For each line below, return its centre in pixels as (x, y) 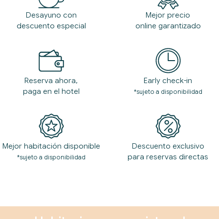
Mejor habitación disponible (51, 146)
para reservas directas (168, 157)
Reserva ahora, (51, 80)
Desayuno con (51, 15)
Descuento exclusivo (168, 146)
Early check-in (168, 80)
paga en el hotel (51, 91)
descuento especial (51, 26)
